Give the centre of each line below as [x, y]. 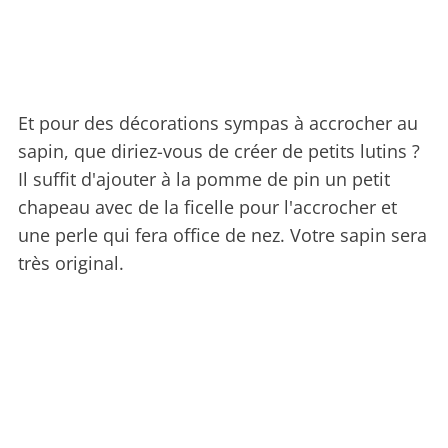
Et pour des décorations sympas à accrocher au [218, 123]
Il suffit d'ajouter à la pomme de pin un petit [204, 179]
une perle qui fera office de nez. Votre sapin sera [222, 235]
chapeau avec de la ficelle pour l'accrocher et [207, 207]
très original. [71, 263]
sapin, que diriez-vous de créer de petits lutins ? [219, 151]
